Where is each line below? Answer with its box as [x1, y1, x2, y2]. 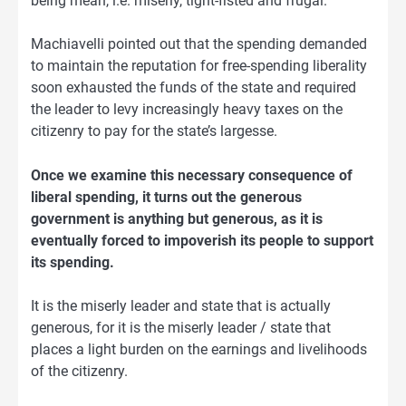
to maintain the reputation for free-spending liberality [31, 57, 367, 75]
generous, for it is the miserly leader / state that [31, 318, 331, 336]
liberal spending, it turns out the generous [31, 188, 302, 206]
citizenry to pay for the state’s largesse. [31, 122, 277, 140]
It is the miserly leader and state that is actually [31, 296, 331, 314]
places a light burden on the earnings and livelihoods [31, 340, 367, 358]
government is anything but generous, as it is [31, 209, 323, 227]
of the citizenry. [31, 362, 128, 380]
